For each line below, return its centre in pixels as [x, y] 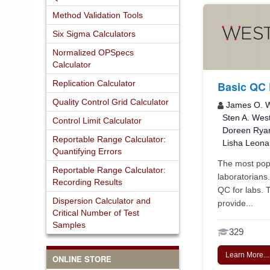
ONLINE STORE [82, 259]
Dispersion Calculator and [102, 200]
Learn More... [247, 255]
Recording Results [87, 182]
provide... [235, 203]
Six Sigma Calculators [94, 33]
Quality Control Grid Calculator [111, 102]
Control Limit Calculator [97, 120]
